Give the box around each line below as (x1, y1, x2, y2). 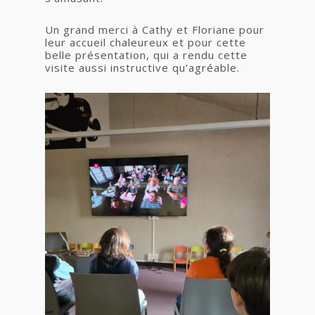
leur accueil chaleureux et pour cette (45, 35, 246, 49)
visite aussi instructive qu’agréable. (45, 60, 240, 75)
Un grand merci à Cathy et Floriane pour (45, 22, 264, 37)
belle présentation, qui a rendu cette (45, 48, 247, 62)
